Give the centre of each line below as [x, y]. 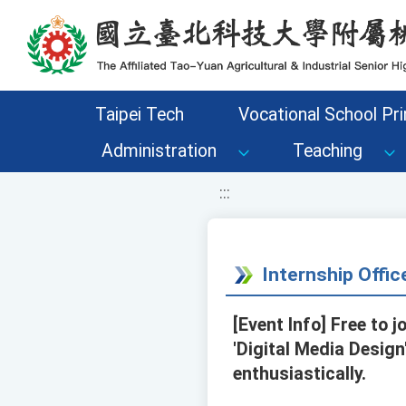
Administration [159, 151]
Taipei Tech [139, 115]
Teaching [328, 151]
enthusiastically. [300, 374]
